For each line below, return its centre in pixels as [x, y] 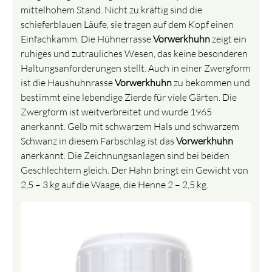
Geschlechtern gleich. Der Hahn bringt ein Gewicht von [135, 170]
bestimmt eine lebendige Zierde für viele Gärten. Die [129, 97]
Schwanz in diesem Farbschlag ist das [99, 141]
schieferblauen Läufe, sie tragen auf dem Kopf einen [127, 24]
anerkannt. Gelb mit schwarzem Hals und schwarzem [130, 126]
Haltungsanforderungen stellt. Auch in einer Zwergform [136, 68]
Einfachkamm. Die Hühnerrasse [87, 39]
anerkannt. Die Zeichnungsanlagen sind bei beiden [125, 155]
